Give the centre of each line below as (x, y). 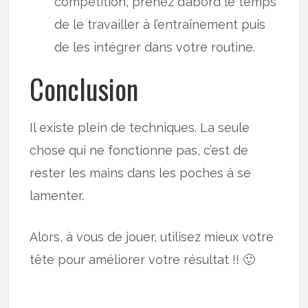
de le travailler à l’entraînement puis (160, 24)
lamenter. (57, 196)
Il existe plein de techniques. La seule (140, 128)
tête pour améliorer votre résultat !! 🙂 (143, 260)
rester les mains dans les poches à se (141, 173)
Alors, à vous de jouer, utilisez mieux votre (152, 237)
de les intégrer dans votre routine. (155, 47)
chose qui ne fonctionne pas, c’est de (139, 151)
